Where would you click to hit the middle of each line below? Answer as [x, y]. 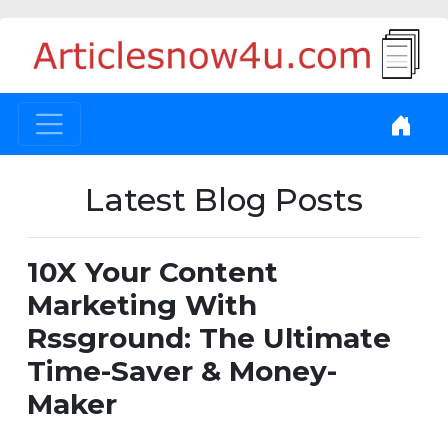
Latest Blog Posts [224, 200]
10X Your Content [152, 272]
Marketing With [142, 305]
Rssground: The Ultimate [209, 338]
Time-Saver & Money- [182, 371]
